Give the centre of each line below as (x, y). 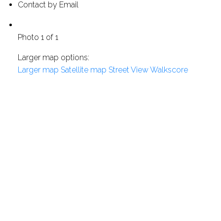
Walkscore (169, 70)
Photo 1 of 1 (38, 37)
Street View (128, 70)
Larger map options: (53, 57)
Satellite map (83, 70)
